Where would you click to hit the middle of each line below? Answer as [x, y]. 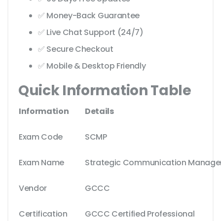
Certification [43, 214]
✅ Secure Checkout [76, 49]
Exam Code [41, 137]
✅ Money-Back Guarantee [89, 16]
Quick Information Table [105, 91]
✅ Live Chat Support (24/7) [91, 33]
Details [99, 111]
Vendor [33, 188]
